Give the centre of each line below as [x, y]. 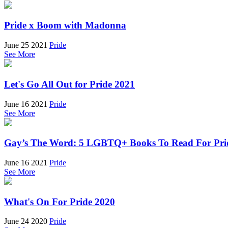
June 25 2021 [26, 45]
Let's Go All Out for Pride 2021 [69, 84]
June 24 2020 [26, 221]
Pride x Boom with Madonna [65, 25]
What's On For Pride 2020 [60, 202]
